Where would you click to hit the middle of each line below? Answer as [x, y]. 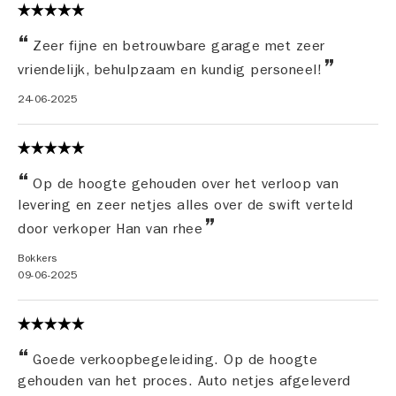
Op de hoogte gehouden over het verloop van [183, 184]
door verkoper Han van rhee [113, 229]
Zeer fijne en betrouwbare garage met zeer [176, 46]
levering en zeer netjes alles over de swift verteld [186, 205]
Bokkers [38, 259]
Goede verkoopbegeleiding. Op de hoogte [172, 360]
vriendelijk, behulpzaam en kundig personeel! [172, 70]
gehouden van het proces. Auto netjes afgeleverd [184, 381]
